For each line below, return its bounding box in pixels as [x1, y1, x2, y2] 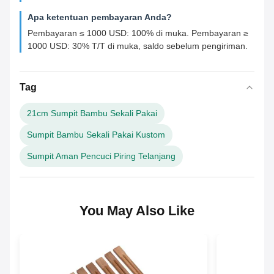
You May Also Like [80, 203, 194, 219]
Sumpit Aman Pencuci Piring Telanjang [27, 151, 176, 161]
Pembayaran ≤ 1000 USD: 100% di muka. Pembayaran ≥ [28, 28, 248, 39]
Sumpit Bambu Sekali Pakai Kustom [27, 130, 165, 140]
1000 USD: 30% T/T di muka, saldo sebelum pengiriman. [28, 41, 248, 51]
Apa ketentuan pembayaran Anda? [28, 12, 172, 23]
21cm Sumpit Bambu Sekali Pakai [27, 108, 157, 119]
